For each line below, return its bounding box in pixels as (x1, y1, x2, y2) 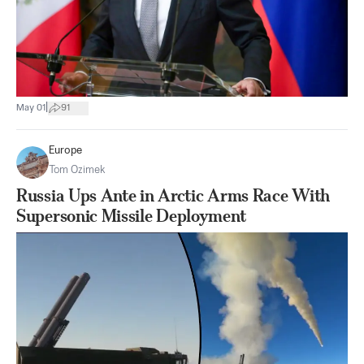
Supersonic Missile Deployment (16, 206, 246, 226)
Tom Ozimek (49, 165, 106, 175)
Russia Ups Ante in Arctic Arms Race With (16, 185, 331, 206)
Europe (49, 145, 82, 156)
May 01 (16, 102, 45, 113)
